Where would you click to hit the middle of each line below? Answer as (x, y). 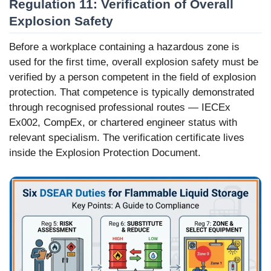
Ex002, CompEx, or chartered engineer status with (123, 123)
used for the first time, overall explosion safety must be (134, 62)
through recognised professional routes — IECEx (120, 108)
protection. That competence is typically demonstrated (132, 93)
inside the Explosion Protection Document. (105, 153)
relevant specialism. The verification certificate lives (127, 138)
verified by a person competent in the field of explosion (132, 77)
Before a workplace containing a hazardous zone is (124, 47)
